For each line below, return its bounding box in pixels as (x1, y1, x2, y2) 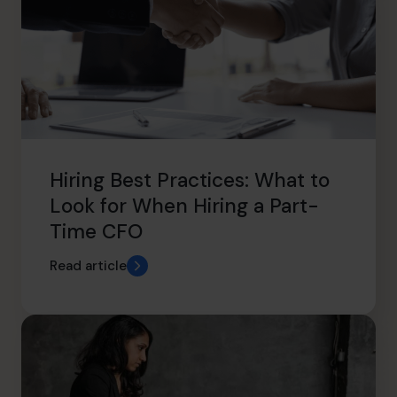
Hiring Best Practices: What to (50, 167, 330, 193)
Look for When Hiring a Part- (50, 192, 319, 219)
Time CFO (50, 218, 143, 245)
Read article (50, 256, 127, 275)
